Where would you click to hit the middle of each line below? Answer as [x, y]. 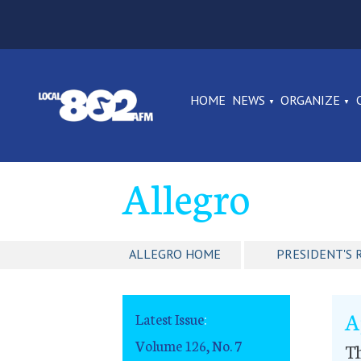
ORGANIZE [311, 100]
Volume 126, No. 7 [189, 345]
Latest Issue [170, 319]
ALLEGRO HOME [175, 254]
